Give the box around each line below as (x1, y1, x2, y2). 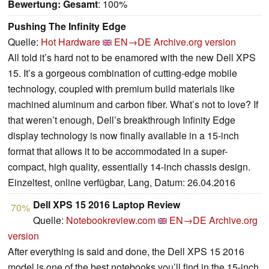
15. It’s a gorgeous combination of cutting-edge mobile (8, 66, 237, 80)
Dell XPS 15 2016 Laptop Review (33, 198, 180, 212)
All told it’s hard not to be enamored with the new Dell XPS (8, 50, 256, 65)
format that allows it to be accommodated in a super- (8, 144, 228, 159)
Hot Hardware (41, 35, 100, 49)
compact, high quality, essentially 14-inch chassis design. (8, 160, 250, 174)
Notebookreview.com (66, 213, 156, 228)
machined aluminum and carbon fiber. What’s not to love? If (8, 97, 258, 112)
